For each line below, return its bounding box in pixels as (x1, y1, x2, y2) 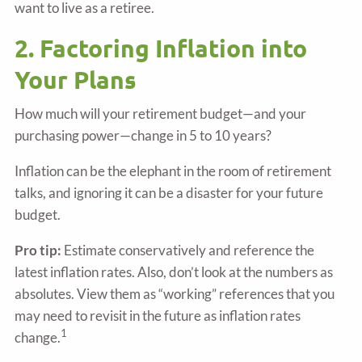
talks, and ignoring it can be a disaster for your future (15, 183, 324, 201)
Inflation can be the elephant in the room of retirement (15, 162, 332, 179)
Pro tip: (15, 241, 62, 259)
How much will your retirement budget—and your (15, 104, 307, 122)
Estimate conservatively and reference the (61, 241, 315, 259)
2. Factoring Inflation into (15, 33, 308, 64)
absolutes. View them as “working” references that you (15, 284, 335, 302)
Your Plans (15, 65, 137, 95)
